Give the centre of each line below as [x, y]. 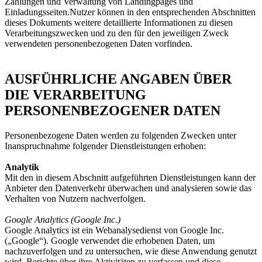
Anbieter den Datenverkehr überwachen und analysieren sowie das [128, 188]
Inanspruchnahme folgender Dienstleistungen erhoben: [105, 146]
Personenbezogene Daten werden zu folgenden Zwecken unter [120, 135]
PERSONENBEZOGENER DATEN [113, 110]
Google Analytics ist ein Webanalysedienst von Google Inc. [114, 230]
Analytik [22, 167]
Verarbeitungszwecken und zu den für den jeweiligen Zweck [117, 33]
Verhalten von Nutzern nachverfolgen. [75, 198]
